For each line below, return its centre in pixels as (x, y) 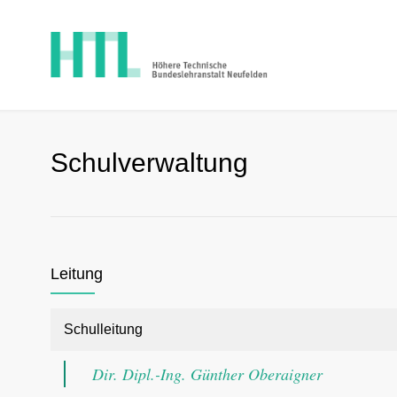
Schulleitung (103, 329)
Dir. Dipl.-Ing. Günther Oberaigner (207, 374)
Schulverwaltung (149, 163)
